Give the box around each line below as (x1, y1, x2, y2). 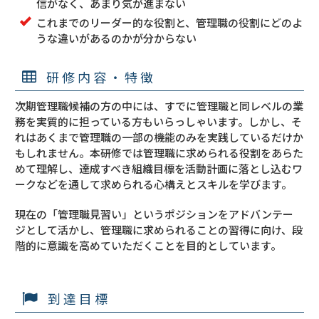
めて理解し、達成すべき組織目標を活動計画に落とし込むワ (15, 161, 303, 177)
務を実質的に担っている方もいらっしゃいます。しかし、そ (15, 114, 303, 130)
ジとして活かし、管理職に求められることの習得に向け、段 (15, 222, 303, 238)
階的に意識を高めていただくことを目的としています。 (15, 238, 282, 253)
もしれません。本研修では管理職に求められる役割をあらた (15, 145, 304, 161)
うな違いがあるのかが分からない (36, 31, 197, 46)
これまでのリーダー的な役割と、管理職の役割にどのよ (36, 15, 303, 31)
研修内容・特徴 (46, 67, 157, 86)
